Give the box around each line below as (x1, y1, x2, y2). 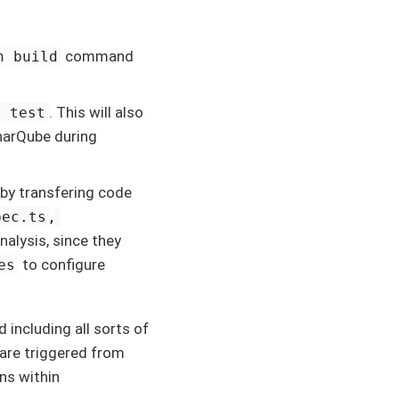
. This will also (49, 102, 144, 121)
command (61, 46, 134, 65)
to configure (19, 255, 106, 273)
